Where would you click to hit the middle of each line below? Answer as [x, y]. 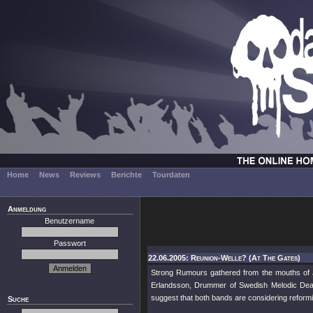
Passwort [70, 243]
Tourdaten [171, 175]
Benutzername [70, 221]
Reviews [85, 175]
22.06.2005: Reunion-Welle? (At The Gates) [224, 258]
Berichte [126, 175]
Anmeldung [27, 209]
